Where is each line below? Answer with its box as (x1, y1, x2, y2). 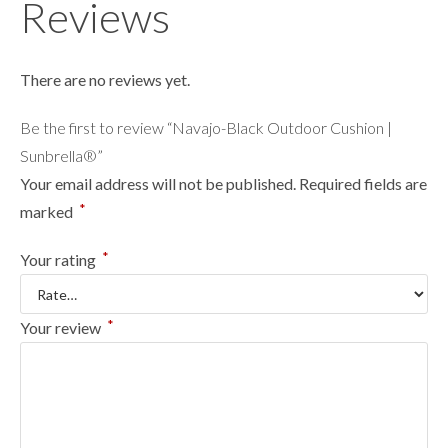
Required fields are (299, 174, 427, 194)
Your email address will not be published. (20, 174, 296, 194)
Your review (20, 318, 104, 338)
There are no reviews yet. (20, 70, 190, 90)
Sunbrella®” (20, 146, 103, 166)
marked (20, 202, 76, 222)
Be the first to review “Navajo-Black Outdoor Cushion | (20, 118, 392, 138)
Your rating (20, 250, 99, 270)
